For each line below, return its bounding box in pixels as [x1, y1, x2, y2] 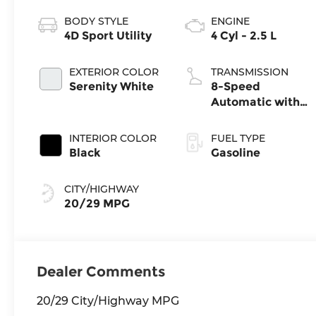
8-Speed [211, 79, 261, 93]
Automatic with [211, 95, 300, 109]
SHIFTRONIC [211, 110, 284, 124]
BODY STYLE [64, 14, 129, 28]
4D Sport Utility [64, 28, 152, 42]
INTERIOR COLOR [69, 131, 157, 145]
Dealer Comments [37, 262, 166, 280]
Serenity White [69, 79, 154, 93]
